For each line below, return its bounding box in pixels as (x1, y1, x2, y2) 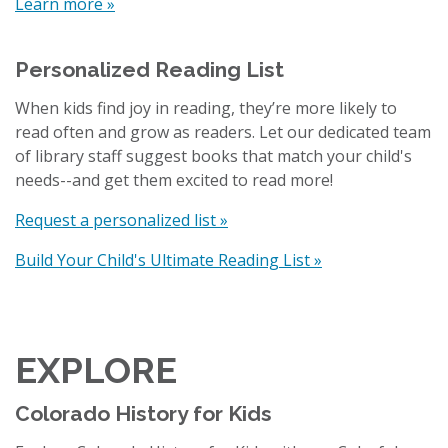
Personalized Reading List (15, 56, 284, 82)
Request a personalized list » (15, 208, 228, 231)
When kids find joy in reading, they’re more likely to (15, 96, 397, 119)
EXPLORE (15, 348, 177, 391)
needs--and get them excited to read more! (15, 168, 333, 191)
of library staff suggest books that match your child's (15, 144, 412, 167)
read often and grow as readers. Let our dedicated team (15, 120, 431, 143)
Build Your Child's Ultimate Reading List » (15, 248, 322, 271)
